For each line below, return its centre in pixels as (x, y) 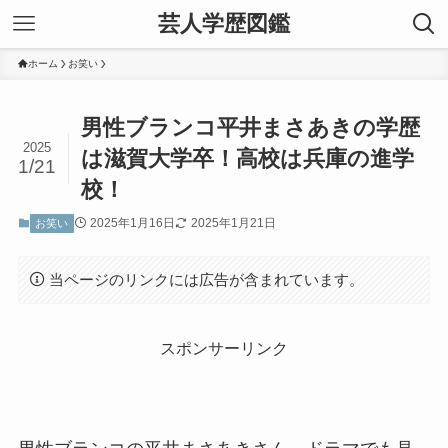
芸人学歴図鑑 (224, 23)
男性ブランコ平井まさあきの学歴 (251, 128)
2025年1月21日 (233, 223)
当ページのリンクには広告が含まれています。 (207, 279)
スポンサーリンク (224, 348)
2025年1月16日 (132, 223)
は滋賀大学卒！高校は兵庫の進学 (248, 159)
